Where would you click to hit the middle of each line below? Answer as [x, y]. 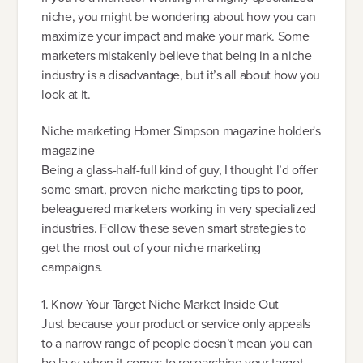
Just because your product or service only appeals [176, 323]
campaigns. [72, 267]
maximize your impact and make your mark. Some [175, 36]
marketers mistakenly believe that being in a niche [177, 55]
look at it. [66, 94]
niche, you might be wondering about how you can [179, 16]
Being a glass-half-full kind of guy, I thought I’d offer [179, 170]
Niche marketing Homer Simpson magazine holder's [181, 131]
